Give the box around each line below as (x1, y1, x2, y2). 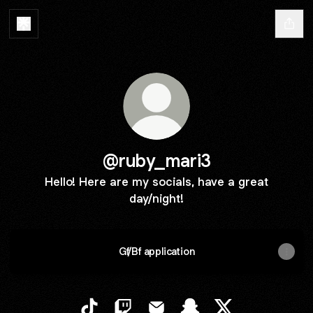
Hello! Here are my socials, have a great (45, 174, 268, 189)
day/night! (129, 191, 184, 206)
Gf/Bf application (118, 245, 195, 258)
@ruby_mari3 (102, 149, 211, 172)
